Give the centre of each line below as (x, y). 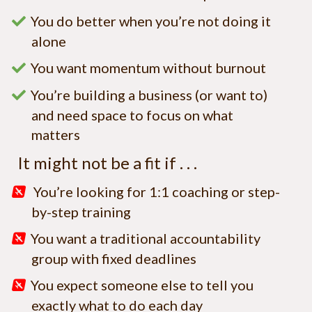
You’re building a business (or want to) (149, 95)
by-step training (83, 212)
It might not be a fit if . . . (107, 163)
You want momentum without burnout (150, 68)
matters (56, 135)
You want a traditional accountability (146, 239)
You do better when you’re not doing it (151, 21)
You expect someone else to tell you (142, 285)
